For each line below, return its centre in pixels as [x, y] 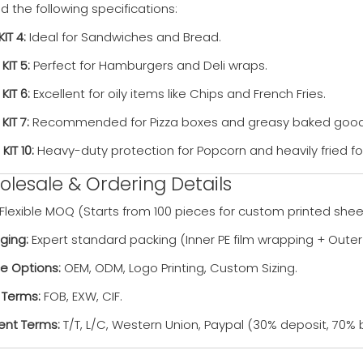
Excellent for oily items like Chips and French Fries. [178, 94]
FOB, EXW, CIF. [81, 296]
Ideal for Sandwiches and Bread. [124, 37]
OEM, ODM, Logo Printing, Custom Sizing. [179, 268]
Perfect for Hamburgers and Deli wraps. [149, 65]
